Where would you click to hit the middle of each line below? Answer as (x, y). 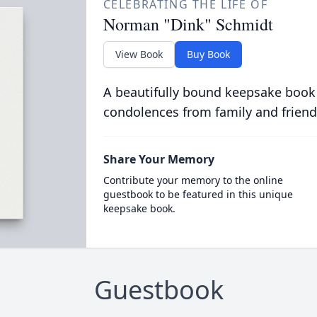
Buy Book (208, 54)
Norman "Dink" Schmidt (188, 24)
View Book (139, 54)
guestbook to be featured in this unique (198, 194)
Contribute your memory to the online (193, 180)
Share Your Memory (158, 159)
